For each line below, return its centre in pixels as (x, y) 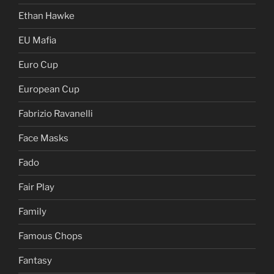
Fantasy (35, 261)
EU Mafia (37, 41)
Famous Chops (50, 236)
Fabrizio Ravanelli (56, 114)
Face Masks (43, 139)
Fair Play (36, 187)
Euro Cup (38, 65)
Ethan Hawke (46, 16)
